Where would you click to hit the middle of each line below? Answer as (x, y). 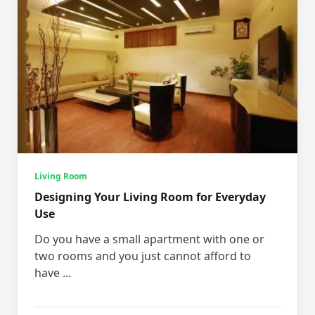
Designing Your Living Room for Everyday (150, 197)
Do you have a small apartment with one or (149, 239)
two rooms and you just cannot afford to (143, 256)
